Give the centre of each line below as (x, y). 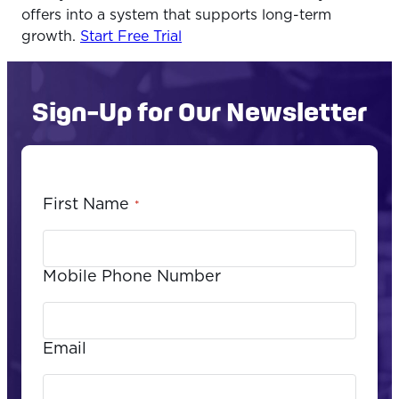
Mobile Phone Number (132, 277)
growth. (51, 36)
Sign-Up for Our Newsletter (199, 111)
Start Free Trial (131, 36)
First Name (86, 205)
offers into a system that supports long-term (176, 15)
